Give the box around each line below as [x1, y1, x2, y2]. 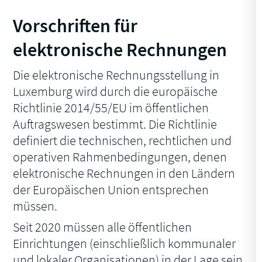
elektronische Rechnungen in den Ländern [13, 165, 236, 182]
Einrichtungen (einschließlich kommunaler [13, 235, 236, 252]
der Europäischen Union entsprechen [13, 181, 209, 198]
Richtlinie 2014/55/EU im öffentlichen [13, 99, 209, 116]
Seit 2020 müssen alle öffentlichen [13, 219, 192, 236]
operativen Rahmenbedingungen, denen [13, 149, 227, 166]
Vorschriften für [13, 14, 138, 38]
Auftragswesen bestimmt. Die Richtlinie [13, 116, 218, 133]
